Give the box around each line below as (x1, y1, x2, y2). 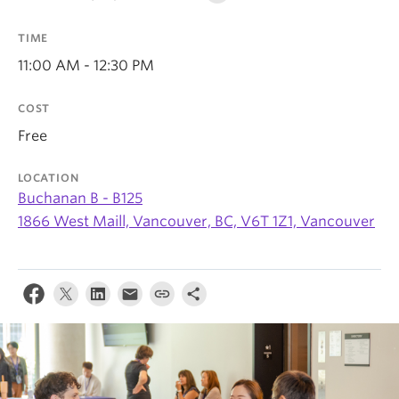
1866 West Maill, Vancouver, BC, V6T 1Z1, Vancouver (18, 213, 375, 230)
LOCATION (18, 171, 79, 184)
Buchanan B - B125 (18, 190, 142, 207)
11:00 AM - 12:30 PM (18, 57, 154, 74)
